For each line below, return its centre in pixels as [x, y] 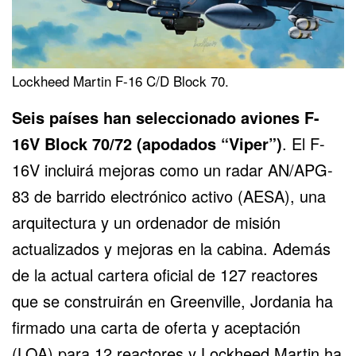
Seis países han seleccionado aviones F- [166, 117]
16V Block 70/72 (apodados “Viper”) [147, 143]
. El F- [304, 143]
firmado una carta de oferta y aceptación [156, 327]
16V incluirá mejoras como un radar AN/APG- [172, 169]
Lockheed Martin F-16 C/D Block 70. [120, 80]
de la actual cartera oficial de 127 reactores [165, 274]
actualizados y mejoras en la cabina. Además [171, 248]
